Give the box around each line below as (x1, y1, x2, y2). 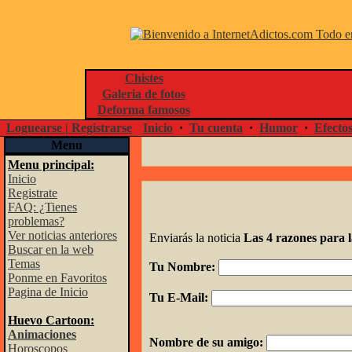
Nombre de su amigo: (149, 335, 266, 349)
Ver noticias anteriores (8, 229, 117, 242)
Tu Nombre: (149, 260, 218, 273)
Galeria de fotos (102, 87, 185, 101)
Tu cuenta (189, 121, 243, 134)
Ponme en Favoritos (8, 271, 107, 284)
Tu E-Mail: (149, 291, 211, 304)
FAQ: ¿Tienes (8, 200, 77, 214)
